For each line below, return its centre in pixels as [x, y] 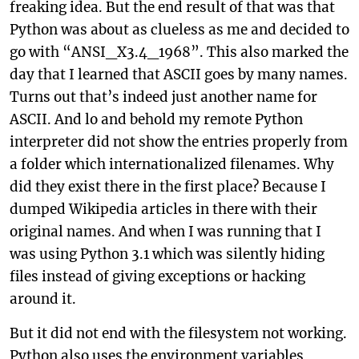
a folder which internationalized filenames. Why [172, 164]
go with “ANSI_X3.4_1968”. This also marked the [179, 52]
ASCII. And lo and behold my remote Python [156, 119]
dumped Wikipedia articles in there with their [163, 209]
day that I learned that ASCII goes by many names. [179, 75]
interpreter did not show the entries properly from [179, 142]
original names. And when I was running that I [165, 232]
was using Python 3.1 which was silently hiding [167, 254]
